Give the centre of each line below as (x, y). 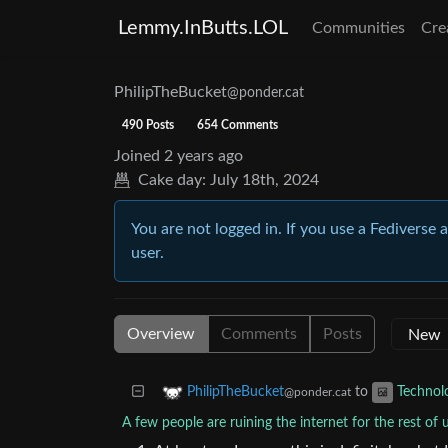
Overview (161, 334)
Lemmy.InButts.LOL (203, 28)
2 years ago (203, 156)
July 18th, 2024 (264, 180)
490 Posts (147, 125)
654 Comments (238, 125)
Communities (358, 28)
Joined (137, 156)
